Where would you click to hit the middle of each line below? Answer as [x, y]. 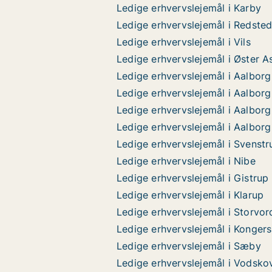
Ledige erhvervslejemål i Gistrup [193, 178]
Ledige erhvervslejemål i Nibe [186, 161]
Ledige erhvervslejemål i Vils [184, 42]
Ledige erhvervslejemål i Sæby [189, 246]
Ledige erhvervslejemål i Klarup [190, 195]
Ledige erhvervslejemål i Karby [189, 8]
